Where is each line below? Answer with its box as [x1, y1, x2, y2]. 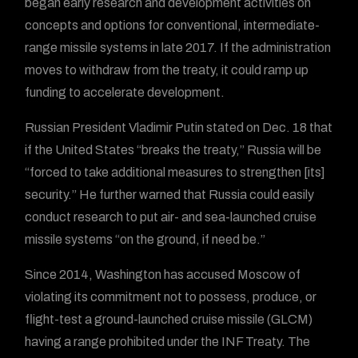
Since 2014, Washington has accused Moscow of [25, 268, 301, 281]
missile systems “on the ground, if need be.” [25, 233, 266, 246]
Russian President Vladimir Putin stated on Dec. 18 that [25, 121, 333, 134]
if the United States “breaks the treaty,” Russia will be [25, 143, 322, 157]
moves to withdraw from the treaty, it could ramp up [25, 63, 309, 77]
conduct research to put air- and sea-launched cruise [25, 210, 317, 224]
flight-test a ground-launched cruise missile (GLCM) [25, 312, 313, 326]
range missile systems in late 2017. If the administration [25, 41, 332, 54]
